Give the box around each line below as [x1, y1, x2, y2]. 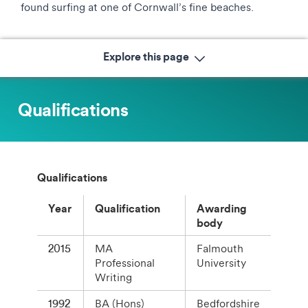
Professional [95, 256, 155, 269]
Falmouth [197, 241, 243, 255]
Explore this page [102, 48, 192, 63]
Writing [95, 270, 132, 284]
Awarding [197, 201, 247, 215]
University [197, 256, 246, 269]
